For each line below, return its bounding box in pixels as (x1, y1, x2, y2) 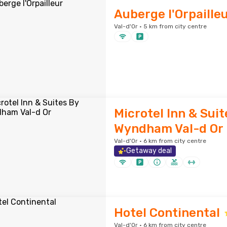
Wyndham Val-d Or (113, 122, 223, 136)
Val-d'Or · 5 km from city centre (113, 23, 207, 30)
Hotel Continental (113, 206, 220, 220)
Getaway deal (126, 146, 172, 155)
